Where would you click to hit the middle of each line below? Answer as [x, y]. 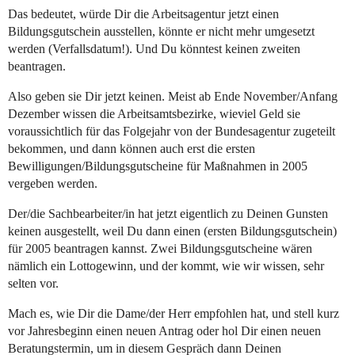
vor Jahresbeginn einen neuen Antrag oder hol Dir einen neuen [164, 331]
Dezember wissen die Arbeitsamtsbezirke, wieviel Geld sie [154, 114]
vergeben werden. [53, 184]
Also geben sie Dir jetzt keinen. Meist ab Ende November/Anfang [173, 97]
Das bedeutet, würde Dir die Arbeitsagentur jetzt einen [143, 14]
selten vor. [33, 284]
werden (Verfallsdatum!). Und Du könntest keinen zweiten [154, 49]
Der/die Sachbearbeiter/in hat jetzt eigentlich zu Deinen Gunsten [168, 214]
